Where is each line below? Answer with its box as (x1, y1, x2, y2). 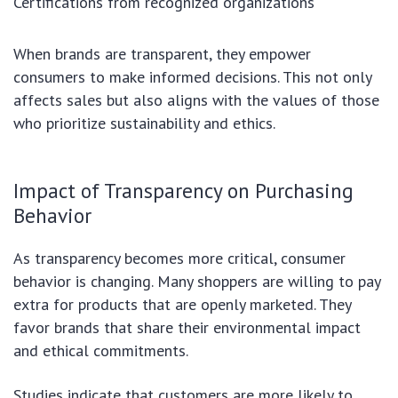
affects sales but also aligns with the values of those (13, 89, 379, 110)
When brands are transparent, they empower (13, 43, 311, 64)
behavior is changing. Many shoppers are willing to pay (13, 270, 380, 291)
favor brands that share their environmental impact (13, 316, 361, 338)
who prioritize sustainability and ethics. (13, 112, 275, 133)
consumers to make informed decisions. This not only (13, 66, 371, 87)
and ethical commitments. (13, 339, 188, 361)
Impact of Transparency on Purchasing (13, 176, 354, 203)
